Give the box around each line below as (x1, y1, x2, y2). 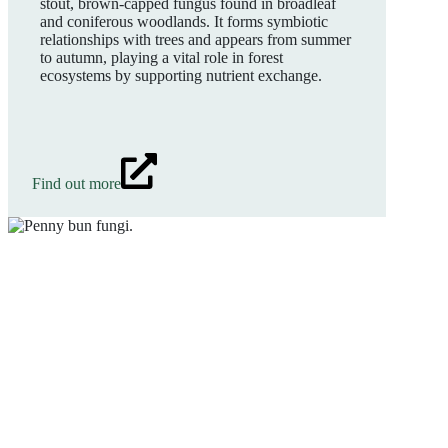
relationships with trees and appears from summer (40, 31, 351, 48)
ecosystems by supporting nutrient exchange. (40, 67, 322, 84)
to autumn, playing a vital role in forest (40, 49, 283, 66)
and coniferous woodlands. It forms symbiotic (40, 13, 328, 30)
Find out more (32, 175, 121, 192)
